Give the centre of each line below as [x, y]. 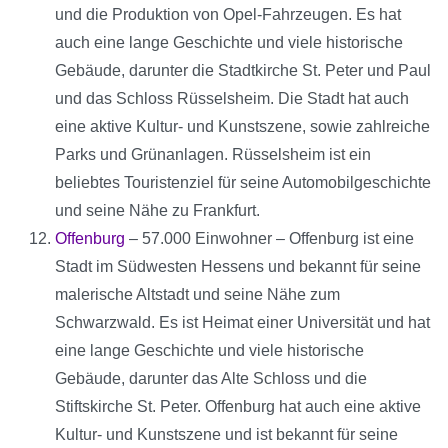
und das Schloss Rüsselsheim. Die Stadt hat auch [232, 99]
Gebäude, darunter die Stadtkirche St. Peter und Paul [243, 71]
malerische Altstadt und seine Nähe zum [197, 295]
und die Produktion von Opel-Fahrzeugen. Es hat [228, 15]
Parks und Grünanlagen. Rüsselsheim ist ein [213, 155]
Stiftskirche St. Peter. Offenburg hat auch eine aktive [238, 407]
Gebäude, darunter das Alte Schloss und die [211, 379]
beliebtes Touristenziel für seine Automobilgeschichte [243, 183]
